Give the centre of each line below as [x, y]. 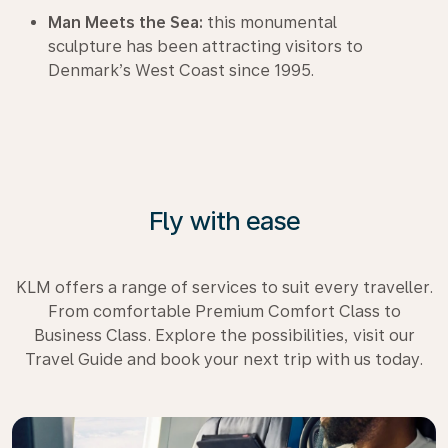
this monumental [270, 22]
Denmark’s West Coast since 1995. [181, 70]
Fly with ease [224, 220]
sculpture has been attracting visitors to [205, 46]
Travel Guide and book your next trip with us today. [224, 359]
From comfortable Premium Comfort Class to [224, 311]
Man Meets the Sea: [125, 22]
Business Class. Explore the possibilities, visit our [224, 335]
